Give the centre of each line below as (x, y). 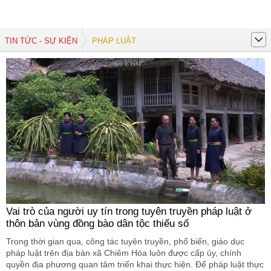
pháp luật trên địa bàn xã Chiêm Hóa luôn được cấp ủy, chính (124, 253)
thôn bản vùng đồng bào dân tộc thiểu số (97, 223)
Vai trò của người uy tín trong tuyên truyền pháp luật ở (129, 211)
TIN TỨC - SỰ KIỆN (41, 41)
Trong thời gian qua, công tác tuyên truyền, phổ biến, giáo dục (125, 241)
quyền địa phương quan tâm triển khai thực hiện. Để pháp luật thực (135, 264)
